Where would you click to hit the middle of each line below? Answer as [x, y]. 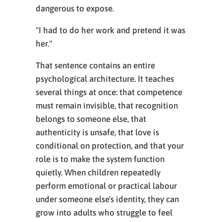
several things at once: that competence [109, 92]
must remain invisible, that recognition [107, 106]
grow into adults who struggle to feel [104, 213]
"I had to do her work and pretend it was [111, 30]
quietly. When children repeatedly [98, 172]
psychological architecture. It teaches [105, 79]
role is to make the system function [100, 159]
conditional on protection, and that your [110, 146]
